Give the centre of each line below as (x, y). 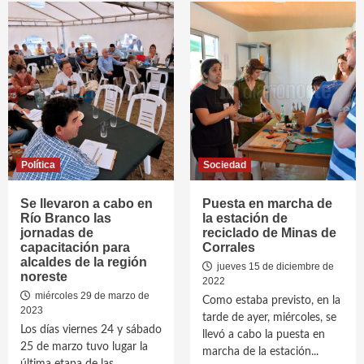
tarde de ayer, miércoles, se (269, 318)
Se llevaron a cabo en (87, 204)
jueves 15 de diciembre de (274, 266)
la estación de (245, 218)
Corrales (229, 247)
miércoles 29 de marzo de (91, 296)
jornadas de (57, 233)
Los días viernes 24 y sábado (91, 330)
